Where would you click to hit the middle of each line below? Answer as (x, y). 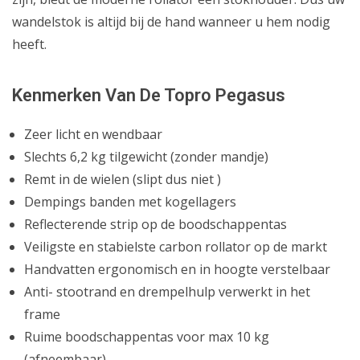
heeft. (29, 44)
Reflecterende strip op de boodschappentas (155, 224)
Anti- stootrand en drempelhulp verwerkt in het (167, 291)
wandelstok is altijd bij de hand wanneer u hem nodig (171, 21)
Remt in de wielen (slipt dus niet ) (123, 179)
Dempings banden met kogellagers (130, 201)
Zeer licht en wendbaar (93, 134)
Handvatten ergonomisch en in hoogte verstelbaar (177, 269)
